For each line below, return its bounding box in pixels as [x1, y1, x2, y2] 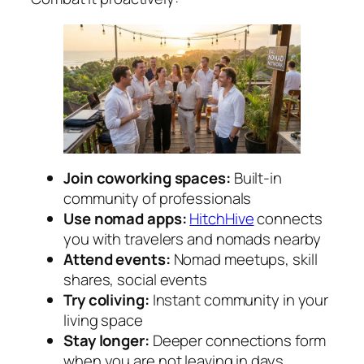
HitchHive [189, 208, 254, 230]
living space [63, 310, 143, 331]
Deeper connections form [149, 330, 326, 352]
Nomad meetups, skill [170, 249, 318, 271]
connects [253, 208, 323, 230]
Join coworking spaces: [63, 167, 231, 189]
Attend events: [63, 249, 171, 271]
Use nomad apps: [63, 208, 187, 230]
